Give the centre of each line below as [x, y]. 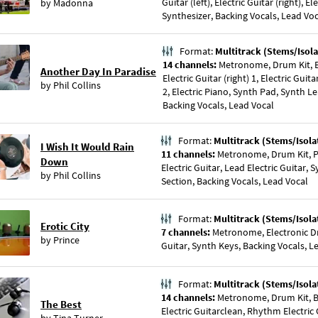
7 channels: [187, 232]
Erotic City [65, 226]
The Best [61, 304]
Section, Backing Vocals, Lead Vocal [235, 181]
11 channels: [189, 154]
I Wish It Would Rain [87, 147]
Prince [66, 240]
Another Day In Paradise [98, 71]
